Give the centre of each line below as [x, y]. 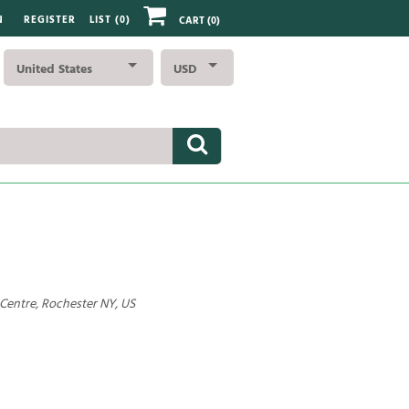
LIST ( [105, 21]
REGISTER [50, 21]
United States [54, 69]
